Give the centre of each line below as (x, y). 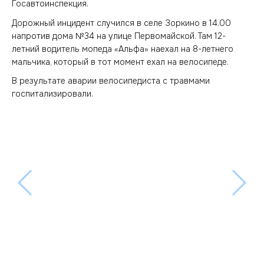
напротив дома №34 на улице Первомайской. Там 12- (119, 36)
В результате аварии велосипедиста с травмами (111, 81)
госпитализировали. (54, 94)
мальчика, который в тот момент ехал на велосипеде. (120, 62)
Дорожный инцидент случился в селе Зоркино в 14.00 (121, 23)
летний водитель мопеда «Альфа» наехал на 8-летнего (123, 49)
